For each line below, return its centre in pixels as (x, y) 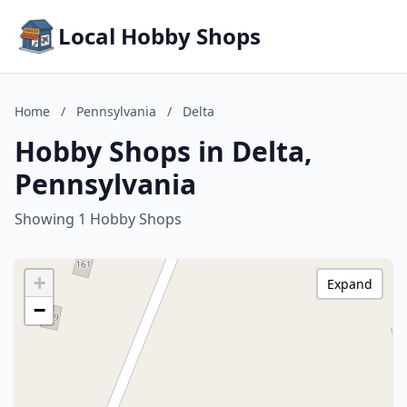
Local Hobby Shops (159, 36)
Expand (350, 284)
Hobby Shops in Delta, (164, 151)
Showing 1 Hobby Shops (98, 219)
